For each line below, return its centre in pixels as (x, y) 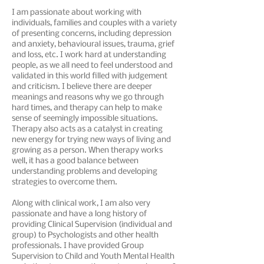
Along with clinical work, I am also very (81, 204)
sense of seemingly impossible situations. (85, 119)
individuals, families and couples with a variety (94, 23)
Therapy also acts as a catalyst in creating (87, 129)
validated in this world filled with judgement (90, 76)
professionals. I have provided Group (78, 246)
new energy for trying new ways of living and (91, 140)
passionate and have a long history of (79, 214)
